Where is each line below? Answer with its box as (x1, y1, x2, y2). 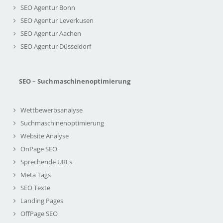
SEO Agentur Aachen (20, 28, 81, 38)
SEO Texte (20, 183, 50, 192)
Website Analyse (20, 131, 69, 140)
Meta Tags (20, 170, 51, 179)
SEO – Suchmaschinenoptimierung (19, 76, 130, 86)
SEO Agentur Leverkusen (20, 15, 94, 25)
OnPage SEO (20, 144, 57, 153)
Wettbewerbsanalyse (20, 105, 83, 114)
